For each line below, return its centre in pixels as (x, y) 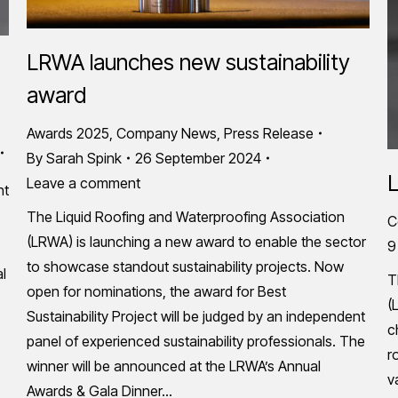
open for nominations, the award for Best (156, 291)
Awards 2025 (68, 133)
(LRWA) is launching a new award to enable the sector (196, 242)
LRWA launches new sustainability (188, 62)
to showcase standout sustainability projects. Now (185, 267)
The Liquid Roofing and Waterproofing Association (186, 217)
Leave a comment (84, 183)
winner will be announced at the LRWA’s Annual (174, 366)
